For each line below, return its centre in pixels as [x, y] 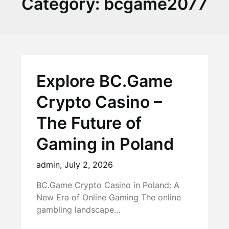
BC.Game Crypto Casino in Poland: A [108, 185]
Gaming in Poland [105, 144]
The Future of [89, 123]
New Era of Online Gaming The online [109, 197]
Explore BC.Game [105, 81]
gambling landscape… [79, 210]
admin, [51, 165]
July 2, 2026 [89, 165]
